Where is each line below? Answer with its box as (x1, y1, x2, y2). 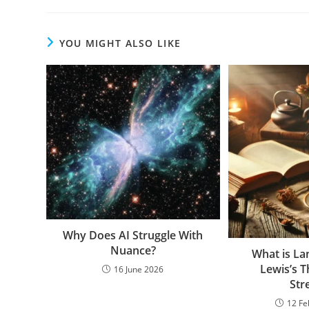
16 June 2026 (114, 263, 164, 275)
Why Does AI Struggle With (63, 227, 203, 243)
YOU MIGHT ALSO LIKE (59, 36, 181, 50)
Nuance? (110, 242, 156, 258)
